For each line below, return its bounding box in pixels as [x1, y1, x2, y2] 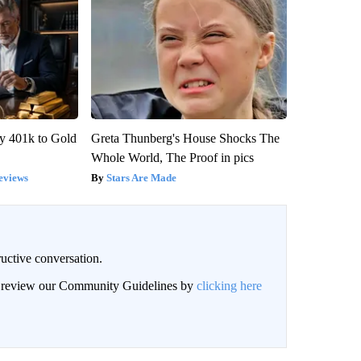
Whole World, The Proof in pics [90, 150, 254, 164]
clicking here [196, 278, 262, 293]
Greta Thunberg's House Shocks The [90, 131, 280, 145]
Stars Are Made [106, 171, 176, 184]
